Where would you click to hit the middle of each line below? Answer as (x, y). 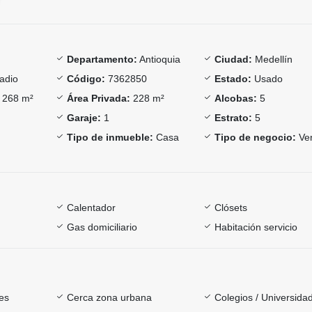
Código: (86, 78)
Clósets (231, 207)
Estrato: (234, 117)
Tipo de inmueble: (110, 137)
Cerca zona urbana (109, 297)
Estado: (233, 78)
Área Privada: (98, 98)
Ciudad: (234, 59)
